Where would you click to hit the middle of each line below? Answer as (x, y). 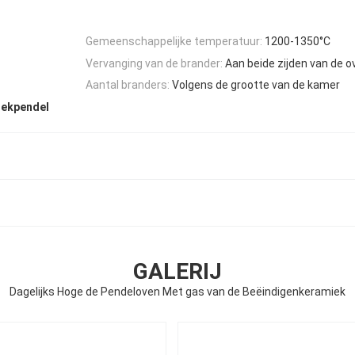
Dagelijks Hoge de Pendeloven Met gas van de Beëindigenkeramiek (177, 291)
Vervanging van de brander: (154, 63)
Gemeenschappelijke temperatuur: (174, 42)
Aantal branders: (128, 84)
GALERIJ (177, 271)
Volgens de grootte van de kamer (256, 84)
